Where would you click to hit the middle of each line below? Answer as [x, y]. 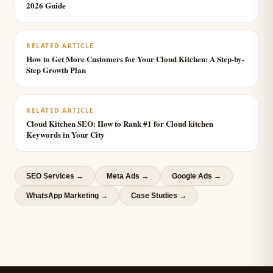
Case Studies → [159, 196]
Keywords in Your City [66, 134]
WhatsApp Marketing [62, 196]
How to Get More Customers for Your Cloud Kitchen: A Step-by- [135, 59]
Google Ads [192, 176]
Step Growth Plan [56, 70]
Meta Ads [123, 176]
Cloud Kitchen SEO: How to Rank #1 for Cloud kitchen [120, 123]
